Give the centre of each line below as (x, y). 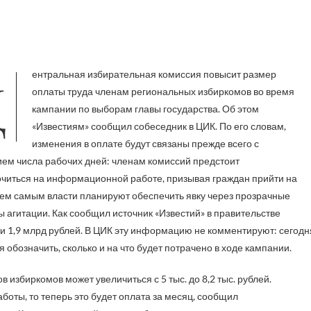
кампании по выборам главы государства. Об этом (145, 109)
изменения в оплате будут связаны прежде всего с (145, 143)
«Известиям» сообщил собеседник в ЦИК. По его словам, (159, 126)
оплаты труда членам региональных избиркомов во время (163, 91)
